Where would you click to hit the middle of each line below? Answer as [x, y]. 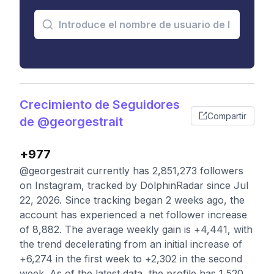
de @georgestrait [71, 122]
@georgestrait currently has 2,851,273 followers [131, 171]
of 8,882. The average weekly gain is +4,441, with [136, 229]
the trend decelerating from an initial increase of [131, 244]
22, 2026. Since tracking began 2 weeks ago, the [132, 200]
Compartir [227, 116]
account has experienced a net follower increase [133, 215]
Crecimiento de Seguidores [100, 105]
